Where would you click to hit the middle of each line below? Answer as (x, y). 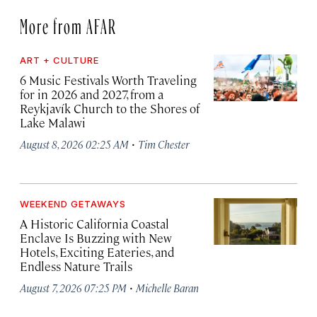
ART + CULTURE (59, 60)
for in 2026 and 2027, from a (92, 94)
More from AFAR (68, 23)
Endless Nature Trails (76, 266)
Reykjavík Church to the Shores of (110, 108)
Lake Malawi (53, 122)
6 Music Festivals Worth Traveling (108, 80)
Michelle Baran (167, 288)
